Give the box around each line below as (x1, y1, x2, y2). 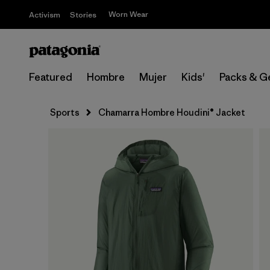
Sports (50, 107, 80, 118)
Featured (29, 71, 72, 84)
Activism (29, 10, 60, 20)
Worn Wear (108, 9, 148, 19)
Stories (70, 10, 96, 20)
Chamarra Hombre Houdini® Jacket (98, 107, 245, 118)
